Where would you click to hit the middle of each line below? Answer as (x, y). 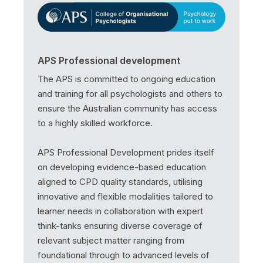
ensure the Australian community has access (127, 108)
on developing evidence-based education (122, 167)
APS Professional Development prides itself (126, 152)
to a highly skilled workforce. (95, 123)
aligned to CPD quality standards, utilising (120, 181)
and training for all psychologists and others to (130, 93)
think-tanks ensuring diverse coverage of (120, 225)
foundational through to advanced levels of (124, 255)
